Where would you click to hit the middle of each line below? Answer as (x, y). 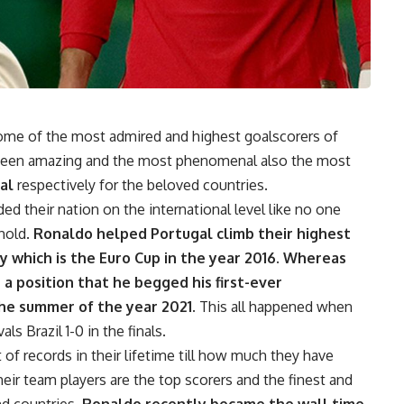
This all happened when (274, 307)
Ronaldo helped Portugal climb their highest (190, 234)
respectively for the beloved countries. (141, 185)
